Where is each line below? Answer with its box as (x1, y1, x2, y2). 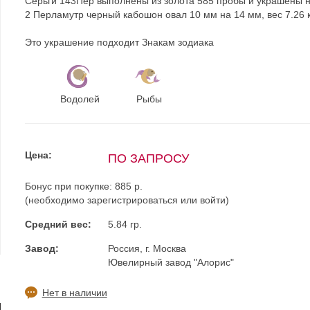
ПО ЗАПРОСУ (107, 152, 189, 165)
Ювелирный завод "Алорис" (107, 257, 234, 268)
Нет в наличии (42, 287, 107, 298)
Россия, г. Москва (107, 243, 186, 254)
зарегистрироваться (86, 194, 178, 206)
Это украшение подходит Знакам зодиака (24, 37, 214, 48)
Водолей (60, 93, 100, 104)
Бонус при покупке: (24, 181, 115, 192)
